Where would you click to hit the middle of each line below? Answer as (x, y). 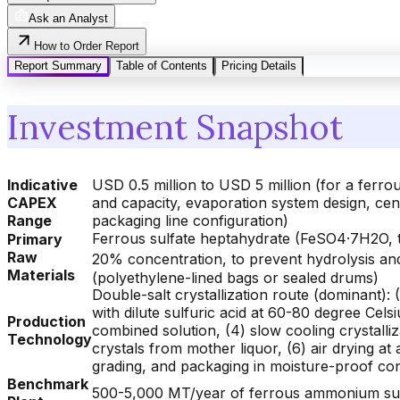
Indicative (42, 185)
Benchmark (48, 384)
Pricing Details (259, 66)
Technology (50, 340)
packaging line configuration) (190, 221)
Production (46, 322)
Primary (35, 240)
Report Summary (58, 66)
